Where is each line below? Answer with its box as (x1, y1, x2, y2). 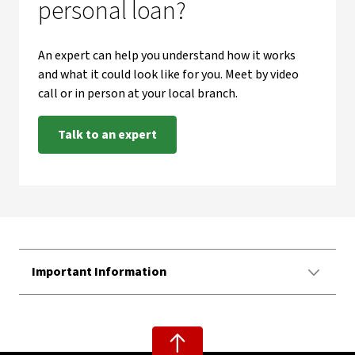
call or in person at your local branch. (38, 85, 240, 102)
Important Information (32, 263, 166, 281)
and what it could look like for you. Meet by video (38, 66, 299, 83)
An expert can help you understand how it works (38, 47, 296, 64)
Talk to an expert (58, 126, 157, 143)
